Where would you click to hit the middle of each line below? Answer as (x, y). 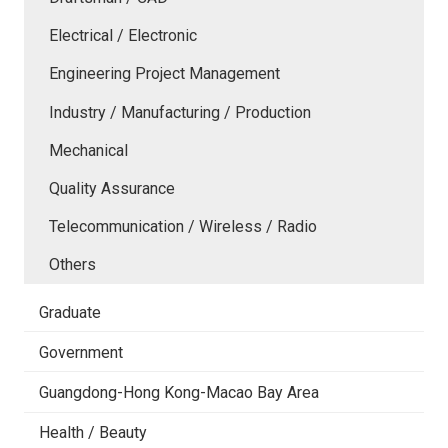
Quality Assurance (112, 189)
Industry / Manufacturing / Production (180, 112)
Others (72, 265)
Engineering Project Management (164, 74)
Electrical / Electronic (123, 36)
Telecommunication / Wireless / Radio (183, 227)
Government (81, 352)
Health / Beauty (93, 433)
